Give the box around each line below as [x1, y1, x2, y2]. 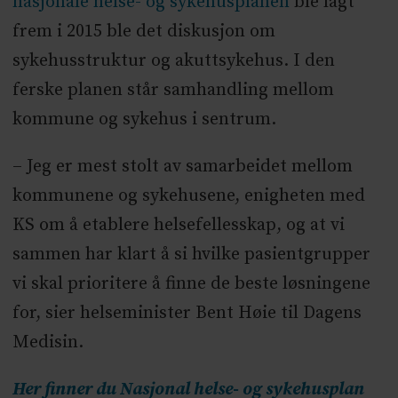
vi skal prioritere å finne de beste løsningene [12, 273, 370, 296]
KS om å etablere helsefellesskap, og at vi [12, 214, 345, 237]
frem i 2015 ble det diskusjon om [12, 20, 275, 44]
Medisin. [12, 331, 84, 354]
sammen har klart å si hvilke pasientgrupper [12, 243, 370, 267]
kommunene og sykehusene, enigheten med [12, 185, 365, 208]
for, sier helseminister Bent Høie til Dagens [12, 302, 362, 325]
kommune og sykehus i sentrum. [12, 108, 276, 131]
